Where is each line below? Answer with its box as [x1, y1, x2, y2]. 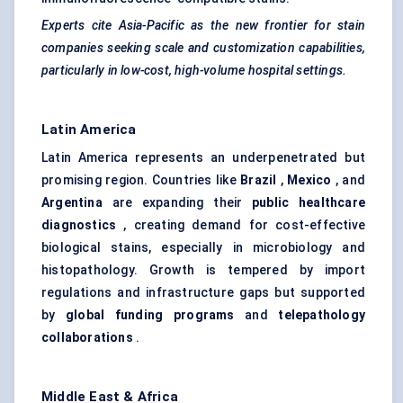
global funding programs [66, 308, 235, 323]
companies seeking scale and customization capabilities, [41, 40, 365, 56]
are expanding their [102, 195, 253, 210]
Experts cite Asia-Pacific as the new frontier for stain [41, 18, 365, 33]
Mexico [287, 173, 332, 188]
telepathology [278, 308, 365, 323]
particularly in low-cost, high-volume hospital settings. [41, 63, 347, 78]
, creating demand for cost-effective [116, 218, 365, 233]
